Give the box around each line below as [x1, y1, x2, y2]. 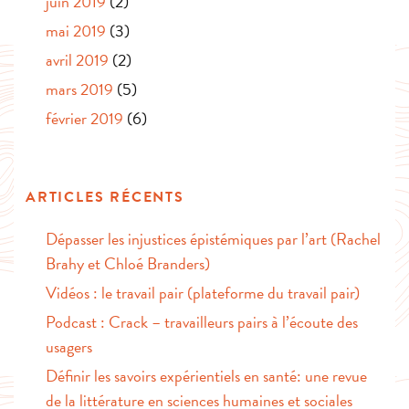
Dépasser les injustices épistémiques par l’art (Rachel [46, 226, 381, 252]
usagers [46, 334, 92, 360]
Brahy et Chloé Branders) [46, 251, 210, 277]
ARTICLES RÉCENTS [26, 186, 184, 209]
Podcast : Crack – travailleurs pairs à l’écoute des [46, 309, 358, 335]
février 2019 [46, 106, 123, 131]
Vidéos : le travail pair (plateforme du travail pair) [46, 280, 360, 306]
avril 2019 [46, 47, 109, 73]
